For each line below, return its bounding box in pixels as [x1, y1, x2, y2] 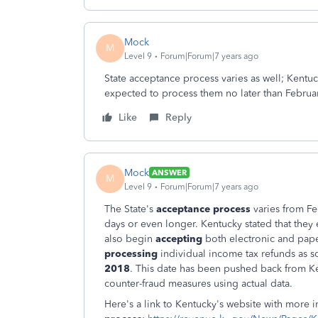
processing [104, 248, 160, 260]
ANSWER [152, 168, 187, 177]
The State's [104, 203, 153, 215]
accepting [155, 233, 202, 245]
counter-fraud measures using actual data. [104, 278, 292, 290]
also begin [104, 233, 155, 245]
